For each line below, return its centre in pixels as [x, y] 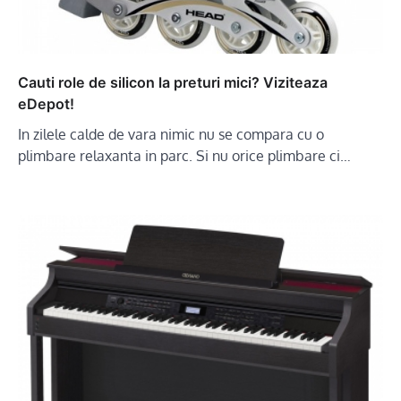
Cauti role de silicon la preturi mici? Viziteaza [173, 83]
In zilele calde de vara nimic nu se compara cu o [171, 135]
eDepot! [46, 104]
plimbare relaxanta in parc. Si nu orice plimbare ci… [184, 156]
